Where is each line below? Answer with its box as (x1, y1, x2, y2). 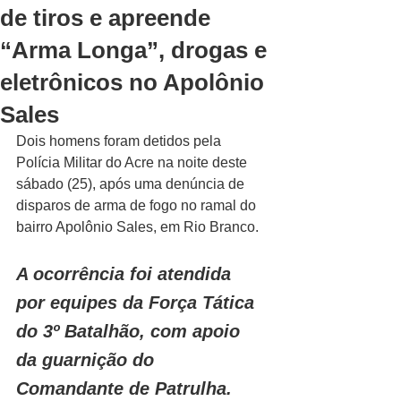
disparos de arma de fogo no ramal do (16, 198, 260, 213)
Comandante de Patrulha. (16, 379, 232, 398)
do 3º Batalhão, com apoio (16, 321, 245, 341)
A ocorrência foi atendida (16, 264, 236, 284)
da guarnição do (16, 350, 159, 370)
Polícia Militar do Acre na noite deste (16, 155, 251, 170)
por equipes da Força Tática (16, 293, 260, 312)
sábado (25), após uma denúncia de (16, 176, 248, 192)
